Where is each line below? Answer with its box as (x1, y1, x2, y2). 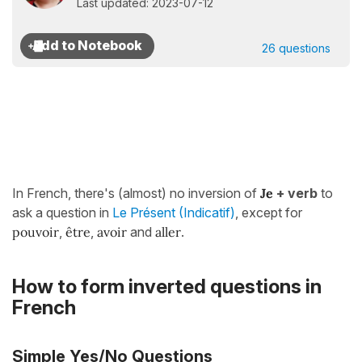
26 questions (262, 41, 330, 55)
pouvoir (12, 224, 59, 240)
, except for (235, 204, 302, 221)
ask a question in (12, 204, 112, 221)
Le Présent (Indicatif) (112, 204, 235, 221)
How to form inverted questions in (12, 275, 322, 299)
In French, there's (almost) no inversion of (12, 185, 257, 201)
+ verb (273, 185, 318, 201)
